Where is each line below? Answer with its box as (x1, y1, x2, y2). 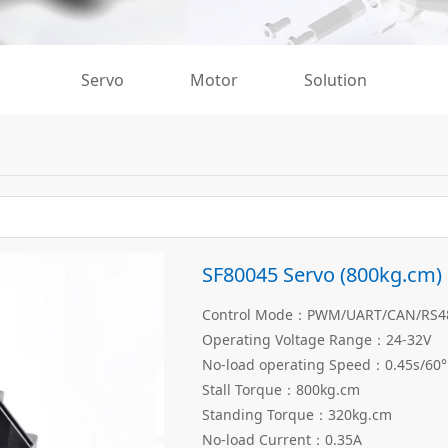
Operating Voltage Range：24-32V (202, 329, 431, 349)
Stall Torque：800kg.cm (202, 379, 360, 399)
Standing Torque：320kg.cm (202, 404, 392, 424)
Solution (304, 68, 367, 91)
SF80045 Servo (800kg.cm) (202, 260, 442, 288)
